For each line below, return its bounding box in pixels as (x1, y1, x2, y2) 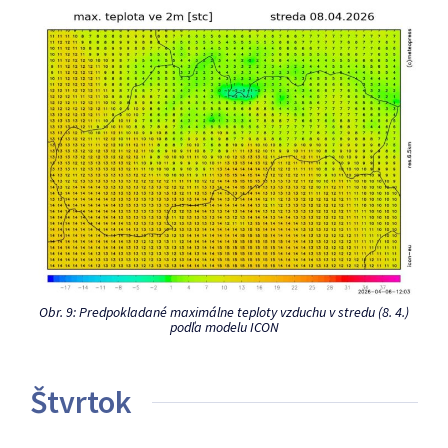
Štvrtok (30, 381, 132, 422)
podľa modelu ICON (169, 317, 279, 336)
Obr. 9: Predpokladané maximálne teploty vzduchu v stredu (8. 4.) (39, 302, 409, 321)
